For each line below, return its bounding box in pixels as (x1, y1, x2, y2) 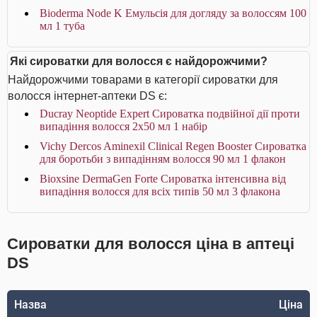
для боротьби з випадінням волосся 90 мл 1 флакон (40, 153, 286, 165)
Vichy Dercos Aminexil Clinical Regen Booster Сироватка (40, 140, 306, 152)
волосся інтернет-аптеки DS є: (8, 90, 167, 102)
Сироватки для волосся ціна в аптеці (7, 235, 294, 253)
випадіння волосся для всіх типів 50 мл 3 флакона (40, 185, 280, 197)
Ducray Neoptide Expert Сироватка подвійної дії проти (40, 108, 300, 120)
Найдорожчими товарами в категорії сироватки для (8, 74, 278, 86)
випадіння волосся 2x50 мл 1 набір (40, 120, 207, 132)
